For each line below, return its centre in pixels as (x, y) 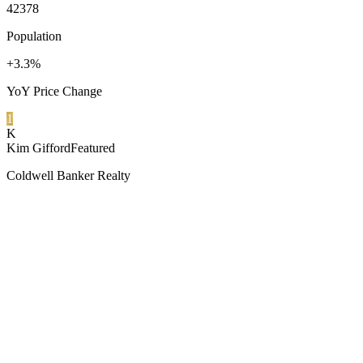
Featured (93, 147)
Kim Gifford (38, 147)
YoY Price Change (54, 91)
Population (34, 36)
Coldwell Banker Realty (68, 175)
